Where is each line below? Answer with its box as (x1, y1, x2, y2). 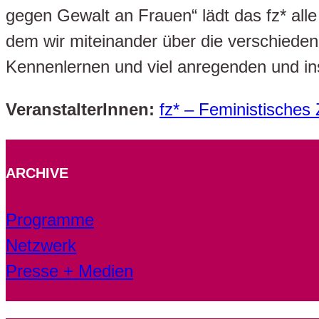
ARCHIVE (6, 164, 68, 181)
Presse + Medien (6, 261, 133, 281)
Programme (6, 210, 94, 230)
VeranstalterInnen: (6, 99, 155, 119)
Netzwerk (6, 236, 76, 256)
